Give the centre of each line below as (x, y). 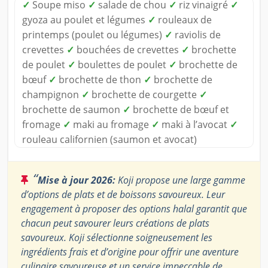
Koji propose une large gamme (180, 180)
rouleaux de (184, 20)
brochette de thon (100, 80)
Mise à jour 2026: (77, 180)
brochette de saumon (72, 110)
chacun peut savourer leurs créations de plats (115, 223)
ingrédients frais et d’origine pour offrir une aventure (130, 252)
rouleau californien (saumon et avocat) (109, 140)
